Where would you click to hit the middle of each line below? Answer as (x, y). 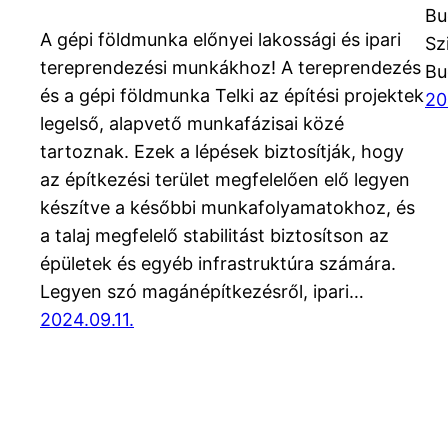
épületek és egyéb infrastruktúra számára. (218, 264)
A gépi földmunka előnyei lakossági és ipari (220, 40)
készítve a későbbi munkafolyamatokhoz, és (227, 208)
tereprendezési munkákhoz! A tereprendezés (230, 68)
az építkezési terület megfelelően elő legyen (225, 180)
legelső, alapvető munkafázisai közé (192, 124)
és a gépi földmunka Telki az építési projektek (232, 96)
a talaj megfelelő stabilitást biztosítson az (214, 236)
